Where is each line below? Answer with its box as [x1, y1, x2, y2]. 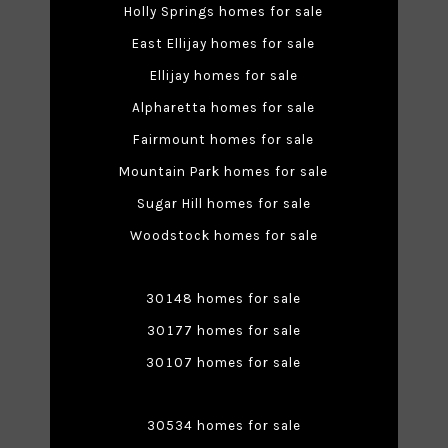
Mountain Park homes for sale [119, 164, 329, 180]
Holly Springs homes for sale [124, 4, 324, 20]
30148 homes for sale [146, 291, 302, 307]
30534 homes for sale [146, 418, 301, 434]
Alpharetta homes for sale [132, 100, 316, 116]
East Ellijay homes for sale [132, 36, 316, 52]
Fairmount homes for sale [133, 132, 315, 148]
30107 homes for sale [146, 355, 302, 371]
